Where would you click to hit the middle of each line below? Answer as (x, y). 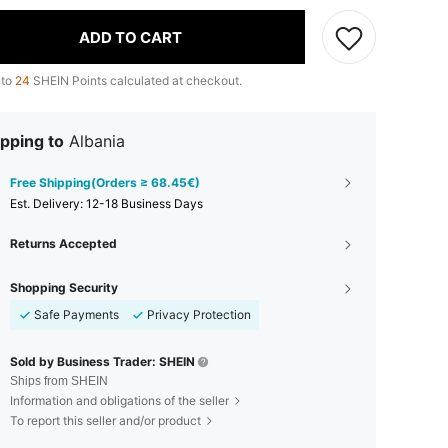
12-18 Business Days (144, 204)
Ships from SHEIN (59, 381)
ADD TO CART (130, 37)
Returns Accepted (63, 244)
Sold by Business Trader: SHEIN (102, 362)
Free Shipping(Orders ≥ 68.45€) (105, 183)
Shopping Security (64, 288)
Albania (97, 141)
